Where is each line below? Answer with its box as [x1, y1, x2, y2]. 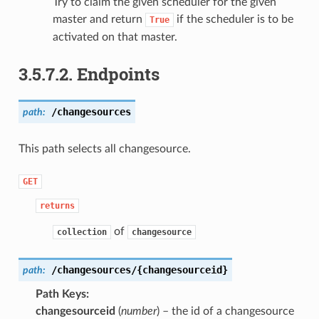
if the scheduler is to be [173, 13, 293, 25]
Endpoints [76, 62, 159, 85]
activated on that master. [52, 31, 177, 43]
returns [39, 200, 75, 211]
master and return [52, 13, 145, 25]
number [120, 305, 157, 317]
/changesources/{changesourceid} [51, 263, 228, 276]
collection [56, 226, 107, 237]
